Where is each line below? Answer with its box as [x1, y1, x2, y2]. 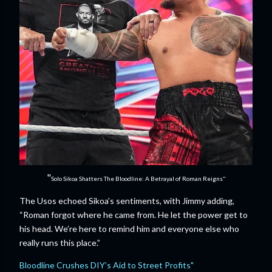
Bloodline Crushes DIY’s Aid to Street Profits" [19, 260, 194, 270]
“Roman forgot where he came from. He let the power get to [19, 209, 248, 220]
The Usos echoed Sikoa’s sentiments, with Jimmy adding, [19, 195, 234, 206]
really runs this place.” [19, 237, 100, 248]
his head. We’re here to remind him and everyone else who [19, 223, 239, 234]
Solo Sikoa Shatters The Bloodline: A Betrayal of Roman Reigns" [50, 175, 226, 182]
